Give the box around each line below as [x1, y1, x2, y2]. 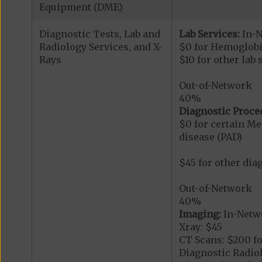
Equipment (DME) [39, 1, 123, 13]
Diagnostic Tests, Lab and [39, 28, 160, 40]
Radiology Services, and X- [39, 41, 163, 53]
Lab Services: [178, 28, 240, 40]
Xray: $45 [178, 221, 222, 233]
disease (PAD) [178, 131, 242, 143]
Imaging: [178, 208, 223, 220]
